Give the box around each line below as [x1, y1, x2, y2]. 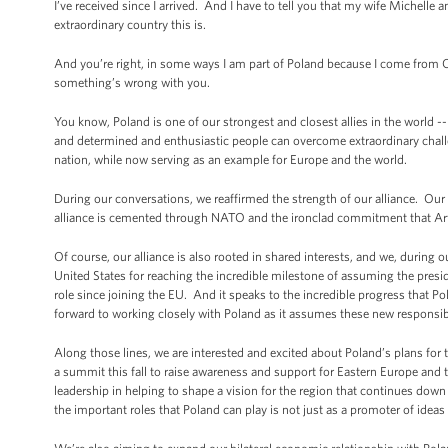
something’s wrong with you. [54, 75, 213, 90]
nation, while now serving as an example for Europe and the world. [54, 152, 407, 167]
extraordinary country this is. [54, 17, 206, 32]
